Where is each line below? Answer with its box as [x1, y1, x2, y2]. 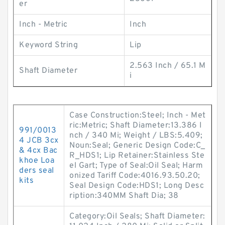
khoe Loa [19, 156, 54, 166]
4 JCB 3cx [19, 136, 59, 146]
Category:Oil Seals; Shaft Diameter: [69, 211, 205, 221]
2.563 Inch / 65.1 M [130, 61, 206, 71]
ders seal [19, 166, 54, 176]
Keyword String [19, 40, 78, 50]
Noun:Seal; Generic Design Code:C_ [69, 141, 205, 151]
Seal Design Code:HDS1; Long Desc [69, 181, 204, 191]
